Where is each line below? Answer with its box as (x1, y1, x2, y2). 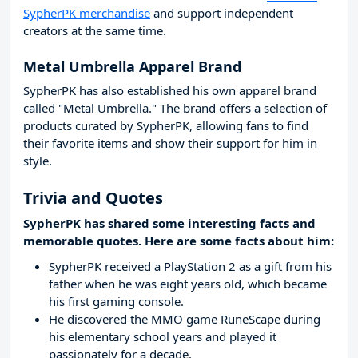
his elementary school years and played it (49, 328, 276, 345)
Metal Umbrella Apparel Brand (23, 57, 241, 77)
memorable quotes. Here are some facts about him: (23, 233, 334, 249)
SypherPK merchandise (23, 5, 150, 22)
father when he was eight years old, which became (49, 276, 327, 292)
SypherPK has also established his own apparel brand (23, 82, 316, 99)
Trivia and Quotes (23, 187, 163, 209)
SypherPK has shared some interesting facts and (23, 215, 316, 232)
